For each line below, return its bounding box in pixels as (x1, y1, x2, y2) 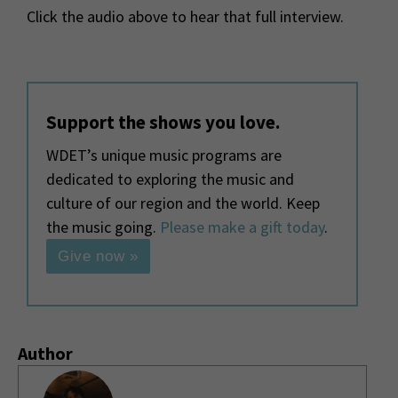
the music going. (46, 217, 160, 238)
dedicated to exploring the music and (46, 169, 294, 190)
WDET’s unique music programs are (46, 145, 282, 166)
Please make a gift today (160, 217, 324, 238)
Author (18, 342, 73, 365)
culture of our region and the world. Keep (46, 193, 320, 214)
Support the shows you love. (46, 110, 280, 135)
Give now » (58, 248, 139, 266)
